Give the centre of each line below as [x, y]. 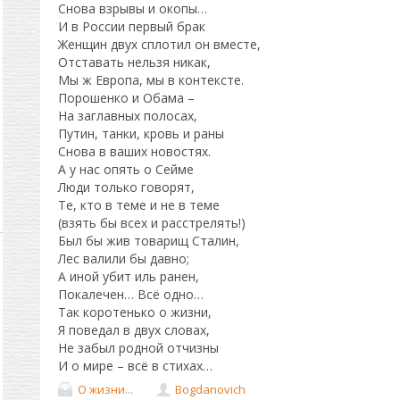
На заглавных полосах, [127, 116]
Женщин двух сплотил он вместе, [159, 44]
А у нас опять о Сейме [125, 169]
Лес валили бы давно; [123, 258]
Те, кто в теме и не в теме [138, 205]
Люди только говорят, [126, 187]
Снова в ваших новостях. [134, 151]
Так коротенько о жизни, [134, 312]
